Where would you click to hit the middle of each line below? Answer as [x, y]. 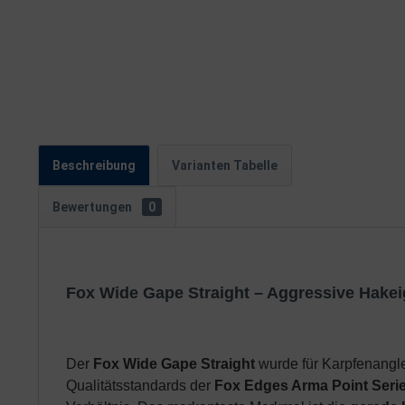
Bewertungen [94, 207]
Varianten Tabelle [225, 165]
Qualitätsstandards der [140, 386]
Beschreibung [94, 165]
